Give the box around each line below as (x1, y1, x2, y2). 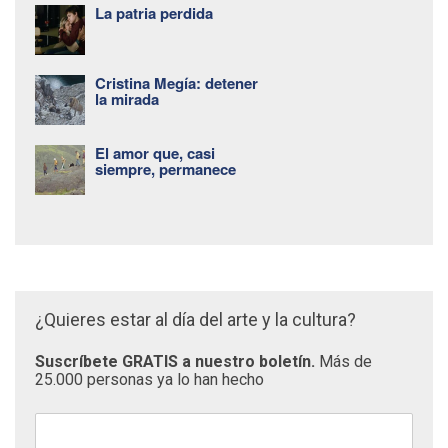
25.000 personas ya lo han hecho (35, 369, 264, 389)
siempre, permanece (95, 157, 236, 180)
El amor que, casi (95, 141, 215, 164)
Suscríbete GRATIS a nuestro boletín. (35, 351, 319, 371)
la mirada (95, 87, 159, 110)
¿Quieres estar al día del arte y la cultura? (35, 308, 356, 330)
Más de (319, 351, 372, 371)
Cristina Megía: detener (95, 71, 258, 94)
